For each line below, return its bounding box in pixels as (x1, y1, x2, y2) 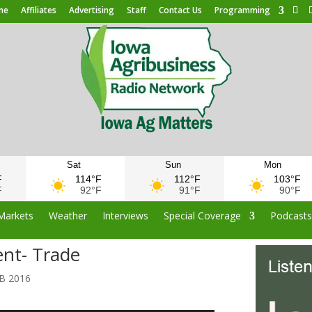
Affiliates (20, 4, 56, 16)
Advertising (68, 4, 114, 16)
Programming (214, 4, 270, 16)
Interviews (102, 208, 149, 222)
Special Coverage (164, 208, 242, 222)
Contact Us (158, 4, 202, 16)
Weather (49, 208, 88, 222)
